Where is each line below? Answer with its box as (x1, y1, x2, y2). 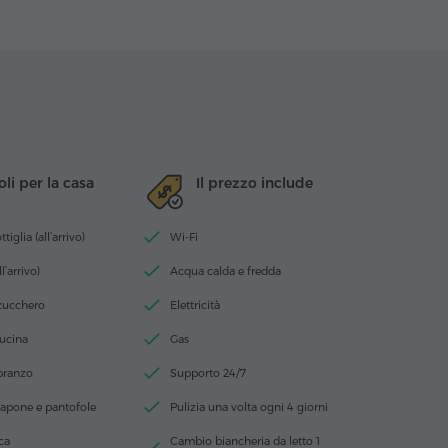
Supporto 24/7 (170, 366, 246, 381)
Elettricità (170, 298, 220, 313)
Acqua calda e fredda (170, 264, 281, 279)
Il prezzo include (196, 174, 313, 193)
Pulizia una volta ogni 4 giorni (170, 400, 328, 415)
